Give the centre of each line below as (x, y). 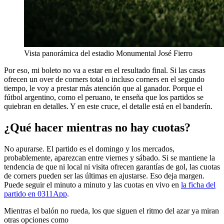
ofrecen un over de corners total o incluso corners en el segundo (104, 79)
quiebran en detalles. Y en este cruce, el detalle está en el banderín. (108, 106)
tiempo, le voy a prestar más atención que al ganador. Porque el (103, 88)
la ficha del (198, 185)
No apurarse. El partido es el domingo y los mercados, (89, 149)
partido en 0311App (35, 194)
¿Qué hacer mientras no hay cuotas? (97, 128)
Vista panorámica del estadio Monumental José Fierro (108, 53)
